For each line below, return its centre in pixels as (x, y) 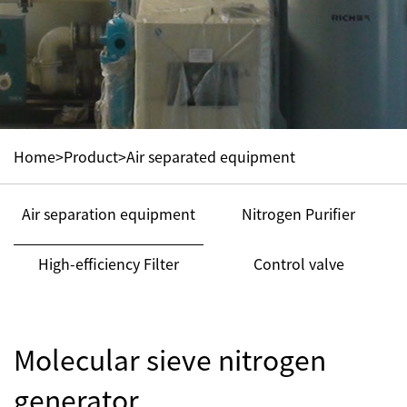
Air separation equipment (109, 213)
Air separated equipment (211, 156)
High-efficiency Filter (109, 263)
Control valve (298, 263)
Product (91, 156)
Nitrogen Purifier (298, 213)
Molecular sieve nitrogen (170, 359)
